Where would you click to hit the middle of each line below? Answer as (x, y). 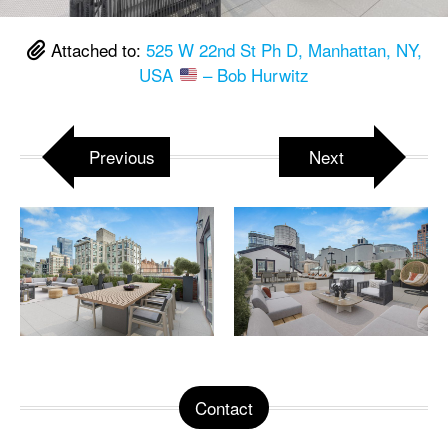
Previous (122, 156)
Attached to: (95, 49)
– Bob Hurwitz (253, 74)
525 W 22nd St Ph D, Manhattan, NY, (283, 49)
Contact (224, 407)
